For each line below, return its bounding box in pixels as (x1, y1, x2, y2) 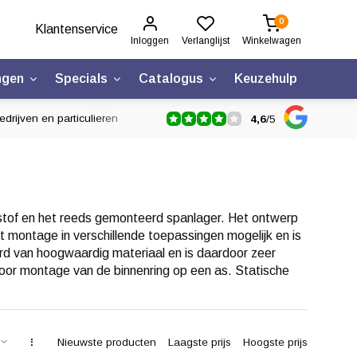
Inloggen (131, 34, 169, 46)
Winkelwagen (242, 34, 301, 46)
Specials (55, 72, 108, 85)
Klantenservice (35, 22, 118, 36)
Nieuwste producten (57, 335, 156, 348)
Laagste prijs (168, 335, 231, 348)
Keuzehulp (234, 72, 297, 85)
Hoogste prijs (243, 335, 308, 348)
